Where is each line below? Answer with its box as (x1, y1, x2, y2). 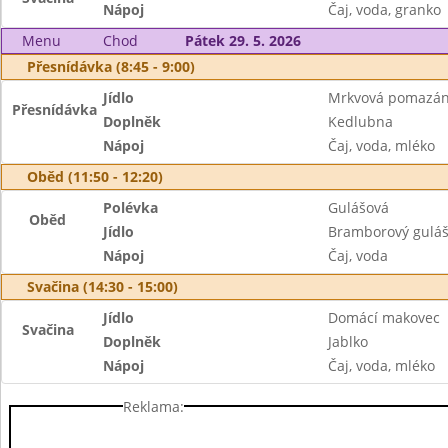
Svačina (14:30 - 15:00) (27, 277, 178, 296)
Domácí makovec (327, 308, 440, 327)
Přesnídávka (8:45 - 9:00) (27, 57, 195, 76)
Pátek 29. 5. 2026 (184, 31, 301, 50)
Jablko (327, 332, 368, 351)
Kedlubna (327, 112, 393, 131)
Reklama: (123, 396, 184, 416)
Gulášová (327, 198, 389, 217)
